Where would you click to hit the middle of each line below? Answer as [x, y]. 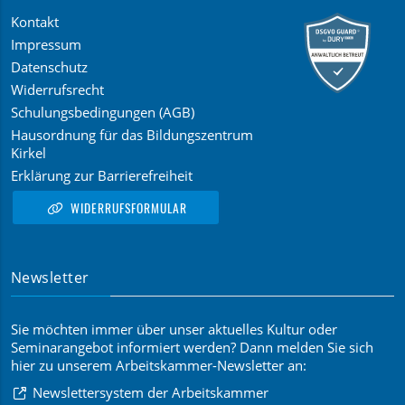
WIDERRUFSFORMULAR [128, 208]
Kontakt [35, 22]
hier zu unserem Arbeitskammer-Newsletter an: [159, 365]
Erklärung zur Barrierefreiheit [102, 175]
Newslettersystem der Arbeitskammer [150, 392]
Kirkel [28, 153]
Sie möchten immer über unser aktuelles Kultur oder [174, 329]
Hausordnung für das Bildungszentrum [132, 135]
